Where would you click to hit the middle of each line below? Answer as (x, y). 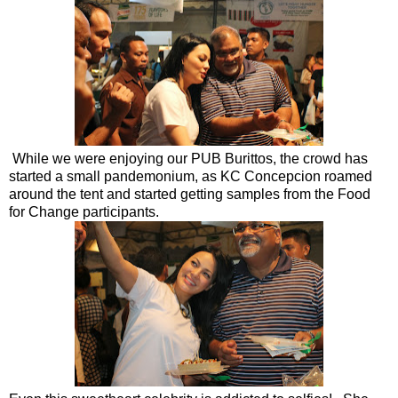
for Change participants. (84, 211)
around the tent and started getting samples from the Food (190, 194)
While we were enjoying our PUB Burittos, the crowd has (188, 158)
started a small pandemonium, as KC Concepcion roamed (191, 176)
